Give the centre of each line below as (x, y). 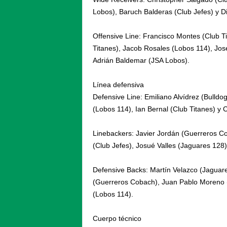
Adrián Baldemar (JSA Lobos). (141, 61)
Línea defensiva (118, 85)
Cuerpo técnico (117, 219)
